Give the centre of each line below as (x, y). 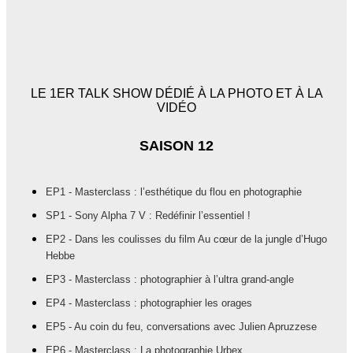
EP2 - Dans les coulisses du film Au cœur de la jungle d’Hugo (186, 240)
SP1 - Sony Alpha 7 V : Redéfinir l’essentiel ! (148, 216)
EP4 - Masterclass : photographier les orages (149, 303)
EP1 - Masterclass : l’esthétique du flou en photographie (174, 192)
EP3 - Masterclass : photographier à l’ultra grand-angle (170, 280)
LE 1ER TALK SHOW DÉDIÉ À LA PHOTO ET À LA (176, 94)
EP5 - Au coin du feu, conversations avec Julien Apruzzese (181, 327)
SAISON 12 (176, 146)
